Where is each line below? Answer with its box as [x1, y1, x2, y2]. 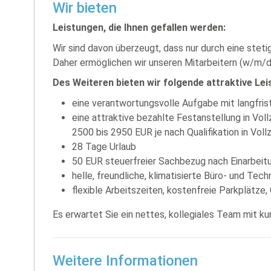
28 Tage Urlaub [72, 140, 136, 152]
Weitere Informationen [53, 252, 198, 269]
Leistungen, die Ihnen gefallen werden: [53, 22, 226, 34]
